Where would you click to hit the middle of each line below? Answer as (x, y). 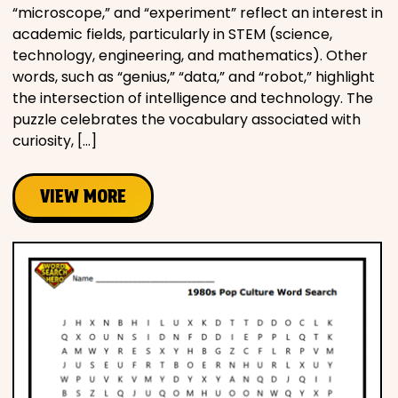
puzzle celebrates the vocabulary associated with (187, 119)
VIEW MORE (83, 196)
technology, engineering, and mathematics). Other (190, 56)
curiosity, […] (55, 141)
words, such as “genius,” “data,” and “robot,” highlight (194, 77)
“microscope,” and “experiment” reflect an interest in (198, 13)
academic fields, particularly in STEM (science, (172, 34)
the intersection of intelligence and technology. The (193, 98)
